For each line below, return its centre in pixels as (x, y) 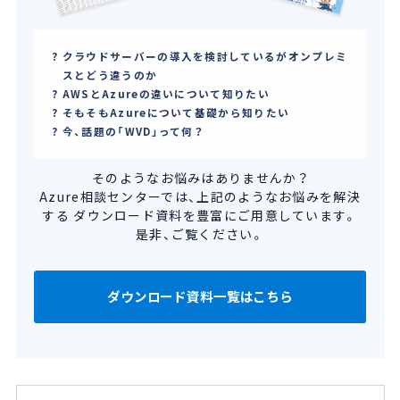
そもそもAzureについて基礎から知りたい (176, 112)
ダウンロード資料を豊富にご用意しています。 (213, 216)
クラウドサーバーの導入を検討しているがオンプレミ (205, 56)
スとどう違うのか (110, 75)
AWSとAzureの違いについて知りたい (166, 93)
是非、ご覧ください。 (200, 234)
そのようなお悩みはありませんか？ (200, 178)
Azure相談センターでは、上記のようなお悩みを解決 (200, 197)
